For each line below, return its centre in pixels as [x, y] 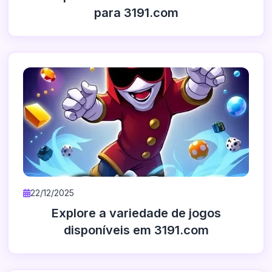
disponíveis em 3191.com [136, 230]
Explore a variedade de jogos [136, 213]
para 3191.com [136, 13]
